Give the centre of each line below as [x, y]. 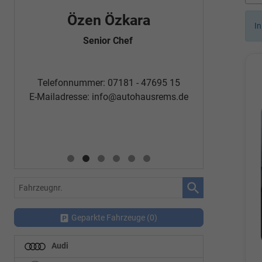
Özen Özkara [109, 20]
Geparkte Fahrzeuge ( [111, 217]
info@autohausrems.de [140, 96]
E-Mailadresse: [61, 96]
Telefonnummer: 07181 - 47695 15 [109, 82]
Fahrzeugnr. [36, 184]
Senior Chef [109, 40]
